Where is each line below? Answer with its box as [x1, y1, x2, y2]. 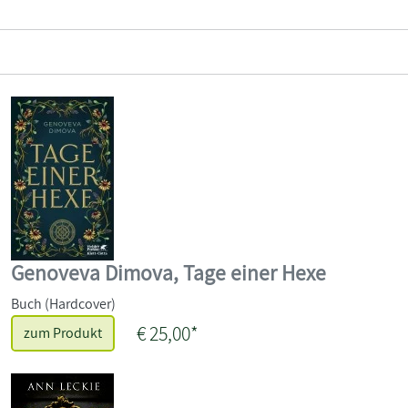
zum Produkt [24, 322, 102, 342]
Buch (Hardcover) [11, 293, 116, 313]
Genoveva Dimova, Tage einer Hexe [11, 258, 326, 287]
